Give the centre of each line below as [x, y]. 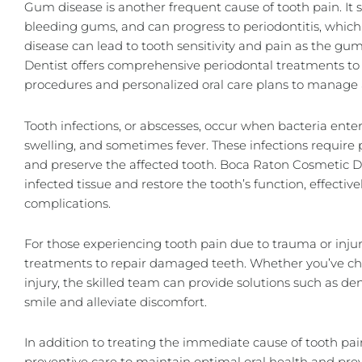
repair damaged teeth [177, 263]
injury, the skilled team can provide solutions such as [183, 282]
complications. [67, 203]
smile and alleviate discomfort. [116, 301]
